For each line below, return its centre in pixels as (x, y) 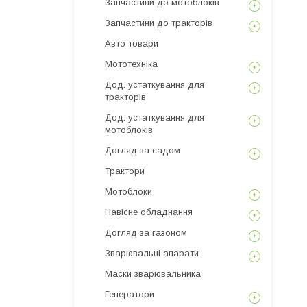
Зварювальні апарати (152, 253)
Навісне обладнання (149, 212)
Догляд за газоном (146, 233)
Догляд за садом (143, 150)
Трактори (125, 171)
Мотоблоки (128, 192)
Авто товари (132, 44)
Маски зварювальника (153, 274)
